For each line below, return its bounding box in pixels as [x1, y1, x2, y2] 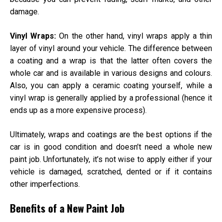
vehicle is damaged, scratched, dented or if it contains [10, 167, 212, 177]
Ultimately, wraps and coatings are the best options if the [10, 130, 212, 140]
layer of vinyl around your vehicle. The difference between [10, 44, 212, 54]
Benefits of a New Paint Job [10, 200, 127, 216]
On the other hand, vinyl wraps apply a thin [56, 31, 213, 41]
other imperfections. [10, 179, 82, 189]
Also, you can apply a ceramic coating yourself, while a [10, 81, 212, 91]
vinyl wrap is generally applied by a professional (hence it [10, 93, 212, 103]
